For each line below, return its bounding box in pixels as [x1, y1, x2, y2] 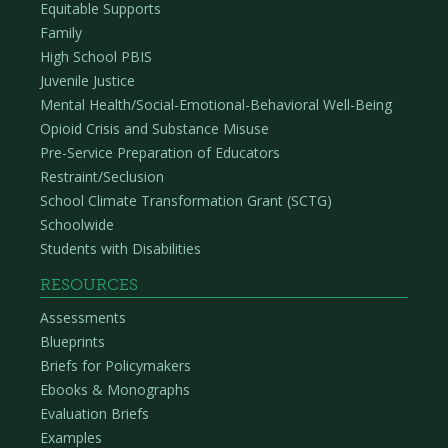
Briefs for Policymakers [40, 356, 191, 376]
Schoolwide [40, 215, 114, 235]
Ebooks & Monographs [40, 380, 190, 400]
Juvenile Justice [40, 71, 135, 91]
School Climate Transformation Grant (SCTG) [40, 191, 332, 211]
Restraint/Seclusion [40, 167, 164, 187]
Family [40, 23, 82, 43]
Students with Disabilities [40, 239, 201, 259]
